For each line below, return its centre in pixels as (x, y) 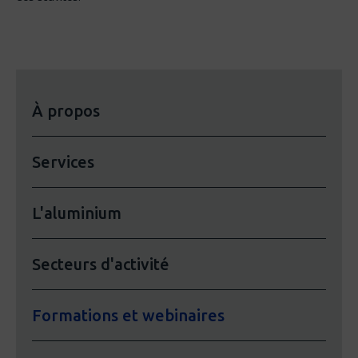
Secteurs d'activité (101, 265)
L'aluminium (77, 213)
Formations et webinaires (128, 316)
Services (63, 162)
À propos (66, 111)
